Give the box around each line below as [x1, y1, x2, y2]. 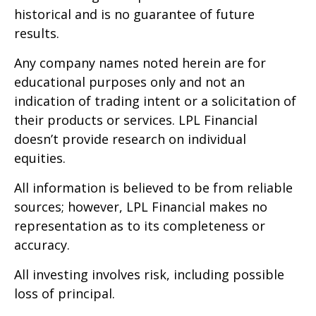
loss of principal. [14, 284, 119, 302]
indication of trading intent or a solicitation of [14, 92, 296, 109]
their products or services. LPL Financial [14, 111, 257, 128]
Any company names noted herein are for [14, 54, 266, 71]
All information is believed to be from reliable [14, 178, 293, 196]
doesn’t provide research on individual [14, 130, 246, 147]
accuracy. [14, 236, 73, 253]
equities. [14, 149, 69, 166]
